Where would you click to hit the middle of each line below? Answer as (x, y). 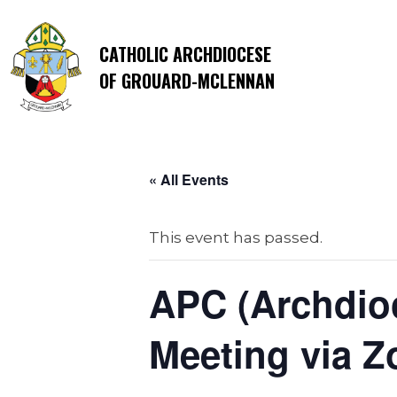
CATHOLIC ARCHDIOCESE (185, 54)
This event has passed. (236, 237)
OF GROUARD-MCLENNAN (187, 80)
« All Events (189, 179)
